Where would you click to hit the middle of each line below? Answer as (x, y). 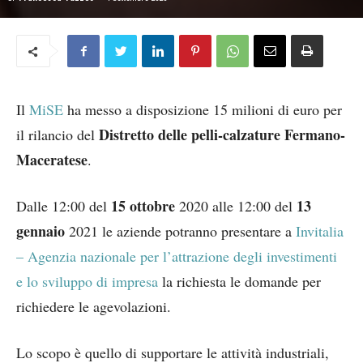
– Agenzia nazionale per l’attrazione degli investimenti (177, 256)
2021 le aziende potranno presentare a (180, 231)
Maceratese (52, 160)
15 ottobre (143, 206)
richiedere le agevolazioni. (94, 306)
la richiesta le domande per (239, 281)
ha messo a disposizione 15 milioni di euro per (203, 109)
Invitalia (320, 231)
